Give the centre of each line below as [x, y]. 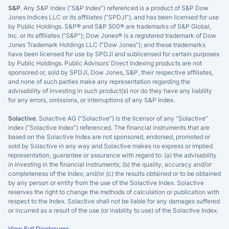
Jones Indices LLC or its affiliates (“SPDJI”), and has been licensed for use [113, 17]
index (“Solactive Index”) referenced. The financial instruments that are [109, 127]
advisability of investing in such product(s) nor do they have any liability [110, 90]
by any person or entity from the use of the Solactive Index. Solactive [106, 182]
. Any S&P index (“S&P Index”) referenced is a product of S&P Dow [114, 8]
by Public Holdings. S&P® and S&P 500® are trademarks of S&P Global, [110, 26]
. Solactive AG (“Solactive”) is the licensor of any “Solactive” [122, 118]
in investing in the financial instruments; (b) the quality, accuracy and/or [110, 164]
